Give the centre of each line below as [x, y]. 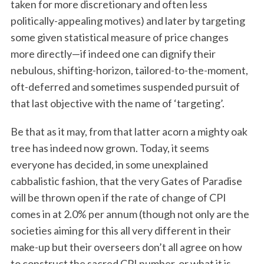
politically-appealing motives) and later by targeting [128, 21]
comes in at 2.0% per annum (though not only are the [130, 214]
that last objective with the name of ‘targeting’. [117, 103]
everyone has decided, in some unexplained [109, 164]
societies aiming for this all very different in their [121, 230]
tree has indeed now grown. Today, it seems [110, 148]
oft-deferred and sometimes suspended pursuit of [125, 87]
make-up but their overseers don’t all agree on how [126, 247]
